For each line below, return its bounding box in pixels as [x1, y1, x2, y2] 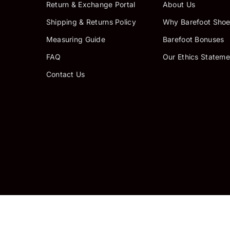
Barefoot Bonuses [162, 35, 224, 44]
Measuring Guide [46, 35, 105, 44]
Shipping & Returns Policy [46, 17, 136, 26]
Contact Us [46, 70, 85, 79]
